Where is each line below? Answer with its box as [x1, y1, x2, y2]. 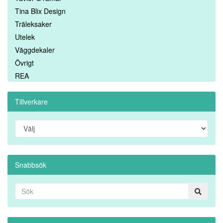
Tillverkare [15, 97, 48, 107]
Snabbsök [15, 160, 46, 170]
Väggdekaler [15, 45, 55, 55]
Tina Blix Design [15, 6, 66, 16]
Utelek [15, 32, 35, 42]
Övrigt [15, 58, 34, 68]
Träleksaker [15, 19, 52, 29]
